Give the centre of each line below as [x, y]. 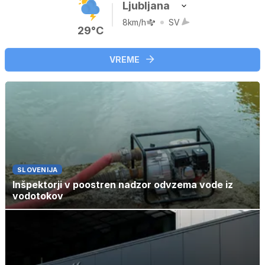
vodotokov [38, 195]
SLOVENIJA [38, 169]
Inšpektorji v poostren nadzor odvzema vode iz [123, 184]
